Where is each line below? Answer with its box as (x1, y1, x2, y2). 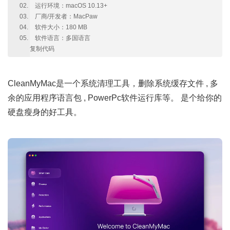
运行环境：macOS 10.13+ (35, 2, 107, 9)
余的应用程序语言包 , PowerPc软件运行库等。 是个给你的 (8, 93, 222, 102)
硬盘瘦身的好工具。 (8, 108, 82, 117)
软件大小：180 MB (35, 24, 87, 31)
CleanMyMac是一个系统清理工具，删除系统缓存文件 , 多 (8, 79, 218, 88)
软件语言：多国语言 (35, 34, 90, 42)
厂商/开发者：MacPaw (35, 13, 98, 20)
